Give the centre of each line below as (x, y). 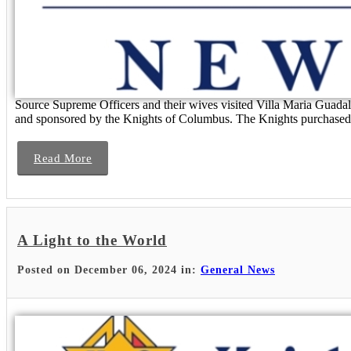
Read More (63, 158)
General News (238, 270)
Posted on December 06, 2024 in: (109, 270)
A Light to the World (92, 241)
